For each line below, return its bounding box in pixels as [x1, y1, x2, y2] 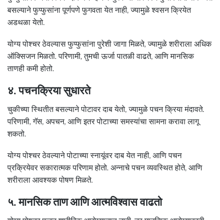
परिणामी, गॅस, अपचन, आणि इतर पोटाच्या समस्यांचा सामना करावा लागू [7, 116, 199, 126]
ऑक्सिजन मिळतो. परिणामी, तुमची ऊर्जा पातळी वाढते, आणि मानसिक [7, 52, 194, 61]
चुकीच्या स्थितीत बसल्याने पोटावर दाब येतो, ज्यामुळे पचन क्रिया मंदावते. [7, 104, 204, 114]
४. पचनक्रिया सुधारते [7, 84, 90, 97]
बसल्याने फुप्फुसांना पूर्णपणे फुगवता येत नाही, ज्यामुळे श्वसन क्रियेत [7, 5, 191, 15]
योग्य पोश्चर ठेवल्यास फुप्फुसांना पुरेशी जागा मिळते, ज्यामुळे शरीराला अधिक [7, 39, 212, 49]
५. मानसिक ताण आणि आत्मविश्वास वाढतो [7, 195, 162, 209]
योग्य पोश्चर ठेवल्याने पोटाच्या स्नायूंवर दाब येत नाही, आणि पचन [7, 151, 182, 161]
